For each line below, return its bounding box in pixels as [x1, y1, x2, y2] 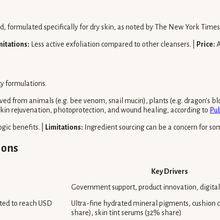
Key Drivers [151, 167, 188, 176]
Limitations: [45, 123, 83, 131]
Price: [196, 40, 215, 49]
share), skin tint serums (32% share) [71, 209, 182, 217]
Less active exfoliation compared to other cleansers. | [29, 40, 196, 49]
